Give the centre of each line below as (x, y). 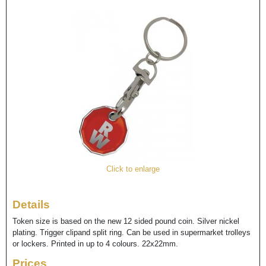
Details (31, 205)
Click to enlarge (133, 169)
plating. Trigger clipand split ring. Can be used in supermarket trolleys (132, 232)
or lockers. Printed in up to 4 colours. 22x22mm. (95, 243)
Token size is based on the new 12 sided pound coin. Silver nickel (126, 221)
